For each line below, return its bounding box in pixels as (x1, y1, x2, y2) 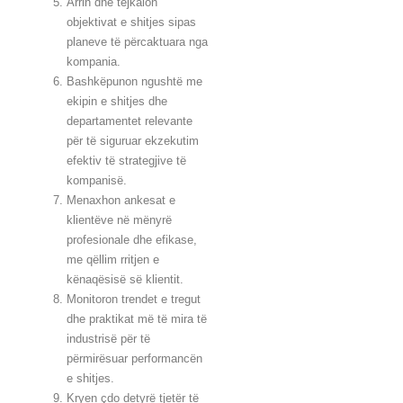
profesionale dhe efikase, (67, 233, 198, 247)
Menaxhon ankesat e (67, 193, 176, 208)
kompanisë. (67, 174, 128, 188)
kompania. (67, 55, 121, 69)
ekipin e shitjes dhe (67, 94, 168, 109)
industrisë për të (67, 332, 151, 346)
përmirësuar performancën (67, 352, 203, 366)
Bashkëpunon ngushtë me (67, 75, 203, 89)
